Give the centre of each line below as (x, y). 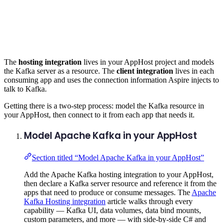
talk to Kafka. (25, 89)
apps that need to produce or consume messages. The (108, 193)
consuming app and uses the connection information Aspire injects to (111, 80)
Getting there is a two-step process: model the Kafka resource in (104, 106)
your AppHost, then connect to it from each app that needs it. (99, 114)
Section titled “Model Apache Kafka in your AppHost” (118, 158)
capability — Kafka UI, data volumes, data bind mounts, (112, 211)
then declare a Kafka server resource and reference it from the (120, 184)
